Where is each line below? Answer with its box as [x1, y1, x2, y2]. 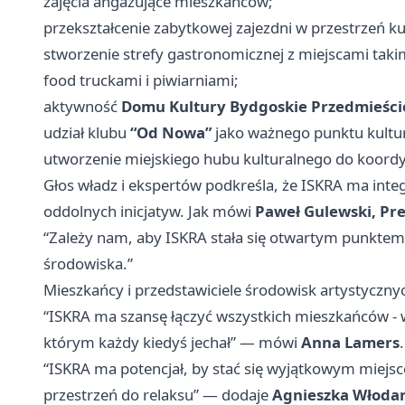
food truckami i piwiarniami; [43, 70, 239, 91]
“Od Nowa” [130, 122, 212, 144]
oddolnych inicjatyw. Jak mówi [43, 201, 255, 222]
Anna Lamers [301, 332, 400, 353]
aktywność [43, 96, 121, 118]
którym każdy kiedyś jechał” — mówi [43, 332, 301, 353]
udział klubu [43, 122, 130, 144]
